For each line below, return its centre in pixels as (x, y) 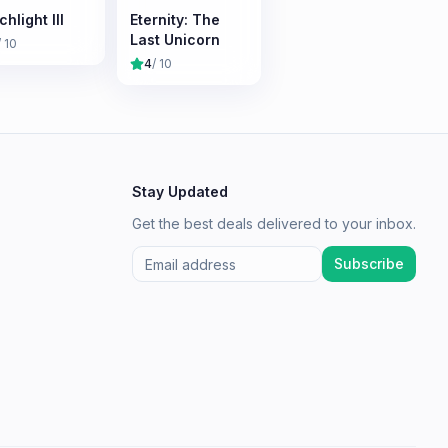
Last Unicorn (175, 39)
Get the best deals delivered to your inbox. (274, 223)
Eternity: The (175, 19)
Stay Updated (180, 191)
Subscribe (369, 263)
